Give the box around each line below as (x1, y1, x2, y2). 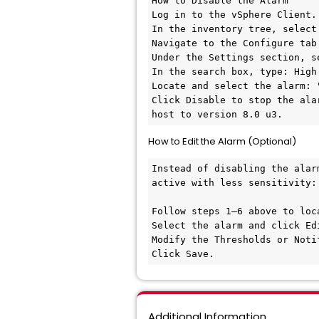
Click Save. (152, 249, 214, 259)
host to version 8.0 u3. (152, 109, 283, 120)
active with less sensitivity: (152, 177, 317, 188)
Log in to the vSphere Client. (152, 9, 317, 20)
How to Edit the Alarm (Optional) (148, 135, 296, 148)
